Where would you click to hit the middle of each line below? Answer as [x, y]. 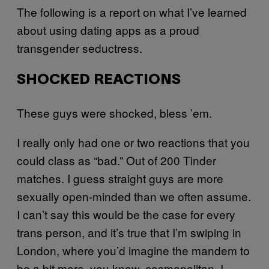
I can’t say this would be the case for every [126, 214]
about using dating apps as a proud [108, 30]
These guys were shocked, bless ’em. [114, 113]
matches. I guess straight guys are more [120, 178]
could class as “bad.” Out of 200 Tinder [116, 160]
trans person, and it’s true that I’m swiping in [129, 232]
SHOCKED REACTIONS [99, 80]
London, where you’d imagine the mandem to [133, 250]
